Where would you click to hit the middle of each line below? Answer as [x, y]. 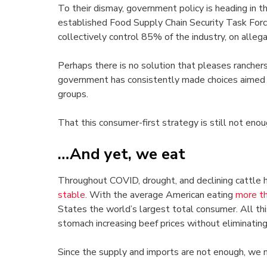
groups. [73, 94]
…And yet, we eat [122, 154]
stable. [72, 195]
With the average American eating [161, 195]
